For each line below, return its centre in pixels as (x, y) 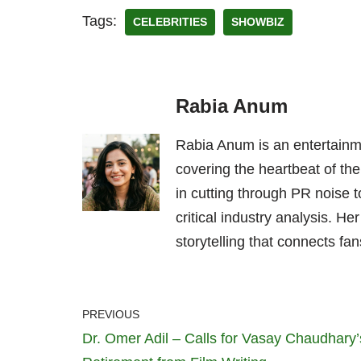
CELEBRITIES (170, 22)
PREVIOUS (111, 314)
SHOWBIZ (258, 22)
